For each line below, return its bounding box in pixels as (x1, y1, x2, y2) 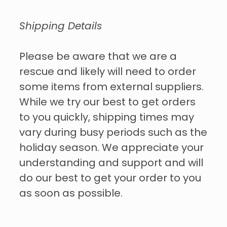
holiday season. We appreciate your (19, 140, 204, 157)
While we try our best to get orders (19, 94, 196, 111)
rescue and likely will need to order (19, 64, 196, 81)
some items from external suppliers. (19, 79, 204, 96)
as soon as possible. (19, 185, 123, 202)
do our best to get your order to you (19, 170, 201, 187)
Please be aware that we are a (19, 49, 177, 65)
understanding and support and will (19, 155, 203, 172)
